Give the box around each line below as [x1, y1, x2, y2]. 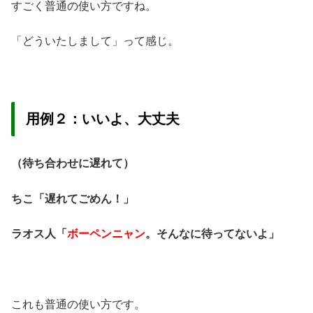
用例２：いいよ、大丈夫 [26, 111, 180, 126]
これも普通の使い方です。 [11, 298, 145, 310]
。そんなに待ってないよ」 [145, 227, 279, 240]
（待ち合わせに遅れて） [11, 157, 134, 170]
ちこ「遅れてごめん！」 [11, 192, 134, 205]
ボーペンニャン [67, 227, 145, 240]
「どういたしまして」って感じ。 [11, 35, 179, 48]
